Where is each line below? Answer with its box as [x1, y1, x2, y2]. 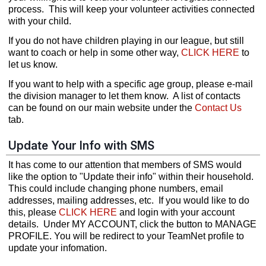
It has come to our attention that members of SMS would [8, 160, 242, 170]
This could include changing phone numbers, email [8, 183, 223, 194]
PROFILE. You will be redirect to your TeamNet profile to [8, 231, 244, 241]
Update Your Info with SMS [8, 138, 154, 153]
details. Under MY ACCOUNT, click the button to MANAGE [8, 219, 256, 229]
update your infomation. [8, 243, 107, 253]
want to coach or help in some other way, [8, 47, 181, 58]
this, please [8, 207, 59, 217]
